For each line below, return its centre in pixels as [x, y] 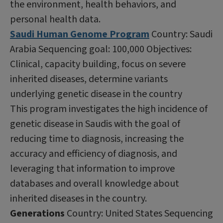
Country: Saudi [181, 34]
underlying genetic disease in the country [96, 94]
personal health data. [55, 19]
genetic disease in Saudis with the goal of [95, 124]
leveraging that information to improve [92, 168]
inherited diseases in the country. [78, 198]
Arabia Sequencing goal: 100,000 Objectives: [101, 49]
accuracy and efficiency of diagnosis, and [94, 154]
